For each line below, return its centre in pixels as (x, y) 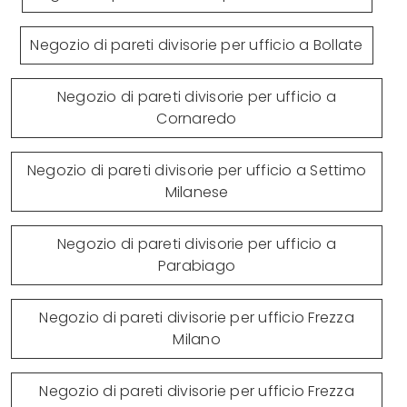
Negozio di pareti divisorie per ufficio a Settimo (197, 170)
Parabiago (197, 265)
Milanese (197, 192)
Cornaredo (197, 118)
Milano (197, 339)
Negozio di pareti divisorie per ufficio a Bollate (197, 45)
